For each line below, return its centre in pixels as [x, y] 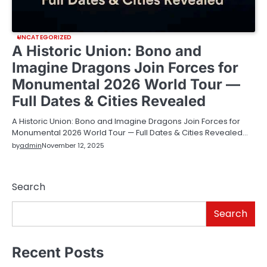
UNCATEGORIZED [45, 37]
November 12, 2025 [73, 145]
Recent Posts [58, 252]
